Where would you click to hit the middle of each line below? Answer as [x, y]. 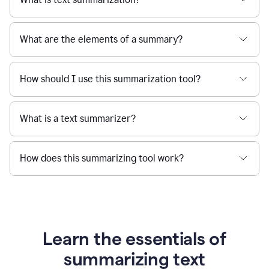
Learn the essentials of [134, 238]
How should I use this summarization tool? [110, 79]
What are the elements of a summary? [101, 39]
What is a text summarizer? [78, 118]
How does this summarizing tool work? [102, 158]
